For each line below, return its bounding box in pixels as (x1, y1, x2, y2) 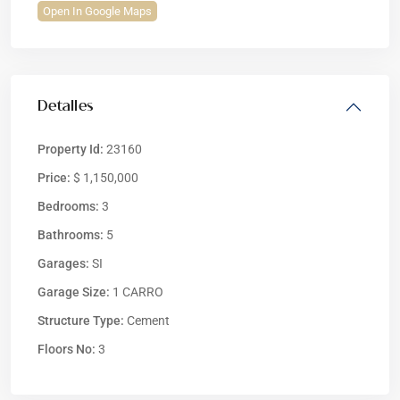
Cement (124, 312, 170, 328)
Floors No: (37, 341, 96, 356)
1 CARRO (110, 284, 163, 299)
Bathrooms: (37, 227, 104, 242)
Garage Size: (37, 284, 110, 299)
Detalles (37, 99, 94, 114)
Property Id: (37, 141, 104, 156)
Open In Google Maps (43, 4, 152, 18)
